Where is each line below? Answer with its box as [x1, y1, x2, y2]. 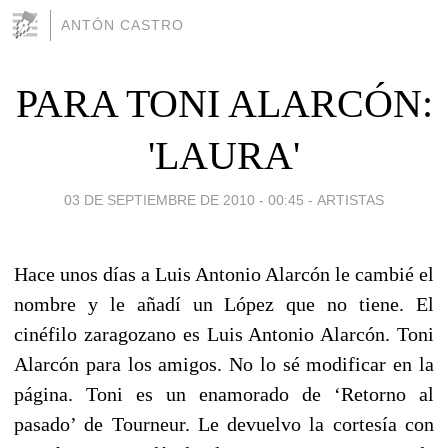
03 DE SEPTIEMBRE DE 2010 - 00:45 [64, 191, 304, 208]
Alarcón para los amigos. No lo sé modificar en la [14, 352, 434, 375]
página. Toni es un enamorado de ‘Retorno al [14, 382, 434, 405]
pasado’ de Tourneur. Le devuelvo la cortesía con [14, 412, 434, 435]
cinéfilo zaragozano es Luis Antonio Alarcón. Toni [14, 322, 434, 345]
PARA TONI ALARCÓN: [15, 80, 433, 126]
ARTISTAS [317, 191, 384, 208]
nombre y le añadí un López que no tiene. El [14, 292, 434, 315]
